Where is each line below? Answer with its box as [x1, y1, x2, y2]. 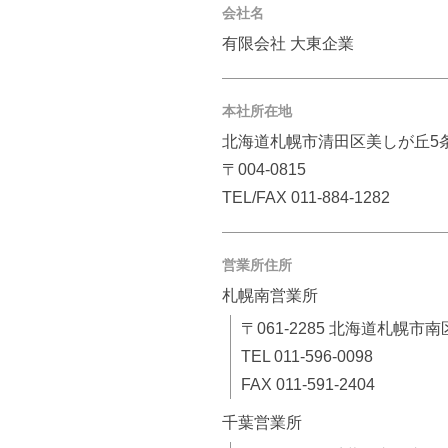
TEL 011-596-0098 [240, 348, 373, 365]
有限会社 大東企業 [222, 35, 354, 52]
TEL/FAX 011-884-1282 [222, 189, 390, 206]
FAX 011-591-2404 [240, 376, 375, 393]
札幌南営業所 [222, 287, 318, 304]
